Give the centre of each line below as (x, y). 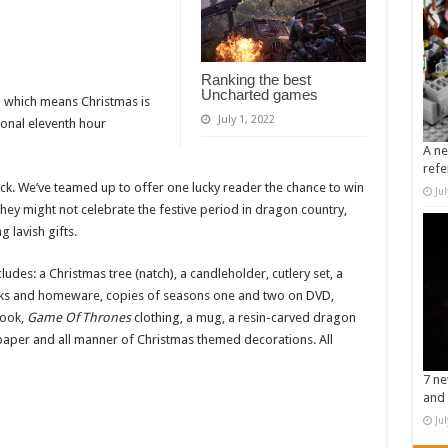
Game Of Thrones (80, 318)
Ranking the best (255, 80)
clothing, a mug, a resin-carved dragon (244, 318)
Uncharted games (259, 95)
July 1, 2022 (246, 120)
